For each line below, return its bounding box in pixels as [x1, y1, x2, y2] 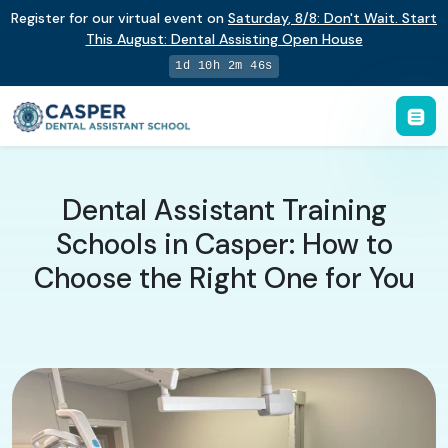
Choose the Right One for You [33, 259, 415, 297]
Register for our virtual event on [11, 9, 228, 27]
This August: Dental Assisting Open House [85, 30, 363, 48]
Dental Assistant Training [61, 191, 387, 229]
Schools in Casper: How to [55, 225, 393, 263]
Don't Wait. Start [324, 9, 437, 27]
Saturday [228, 9, 288, 27]
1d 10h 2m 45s [175, 59, 273, 73]
